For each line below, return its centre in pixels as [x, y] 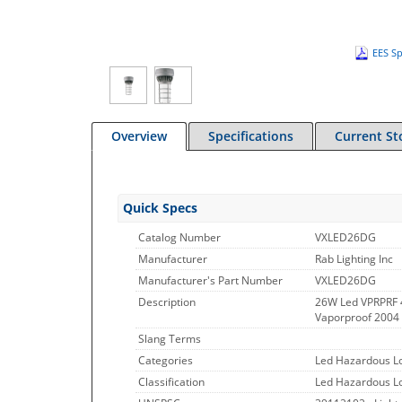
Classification [171, 382]
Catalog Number [179, 237]
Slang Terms [170, 339]
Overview [139, 136]
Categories [166, 360]
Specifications [251, 136]
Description [167, 302]
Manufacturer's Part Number [210, 280]
